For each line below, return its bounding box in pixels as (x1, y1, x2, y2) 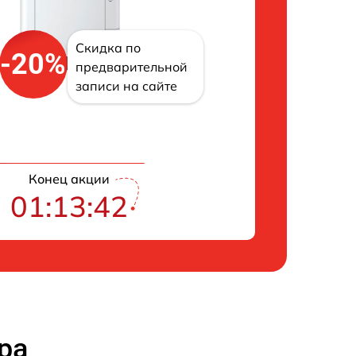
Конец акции (29, 171, 110, 188)
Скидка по (75, 40, 141, 56)
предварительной (75, 59, 188, 75)
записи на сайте (75, 78, 177, 95)
